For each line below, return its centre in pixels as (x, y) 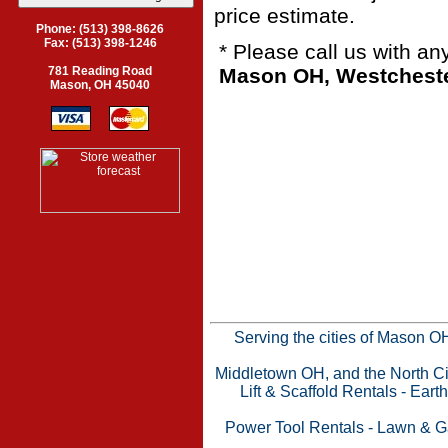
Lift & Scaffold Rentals (318, 391)
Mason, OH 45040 (100, 85)
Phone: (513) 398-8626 (100, 29)
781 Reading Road (100, 71)
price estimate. (284, 15)
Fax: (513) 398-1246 (100, 43)
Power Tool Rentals (294, 427)
